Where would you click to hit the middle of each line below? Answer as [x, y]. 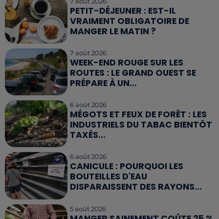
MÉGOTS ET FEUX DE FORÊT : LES [139, 115]
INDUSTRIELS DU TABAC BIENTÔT [141, 125]
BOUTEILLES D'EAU [109, 177]
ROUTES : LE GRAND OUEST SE [133, 73]
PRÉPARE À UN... [104, 83]
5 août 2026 [88, 208]
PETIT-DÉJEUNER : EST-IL [123, 11]
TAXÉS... [88, 135]
